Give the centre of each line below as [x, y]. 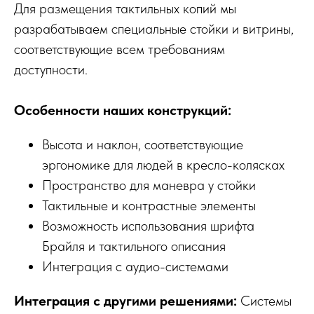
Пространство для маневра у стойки [149, 185]
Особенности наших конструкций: [123, 110]
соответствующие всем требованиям [120, 49]
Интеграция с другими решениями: [125, 300]
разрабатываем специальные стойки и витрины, [154, 28]
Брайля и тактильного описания [134, 246]
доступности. [51, 69]
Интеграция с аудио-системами [135, 266]
